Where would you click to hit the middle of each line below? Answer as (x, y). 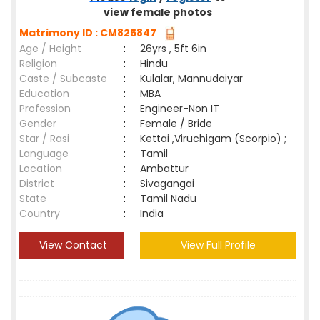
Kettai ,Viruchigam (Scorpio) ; (213, 139)
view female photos (158, 12)
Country (40, 214)
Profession (45, 109)
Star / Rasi (44, 139)
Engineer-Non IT (180, 109)
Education (44, 94)
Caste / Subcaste (63, 79)
